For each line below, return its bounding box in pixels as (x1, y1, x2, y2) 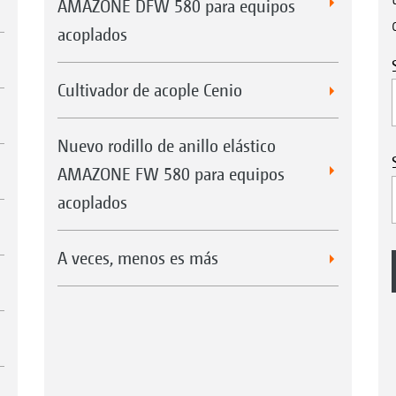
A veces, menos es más (57, 247, 218, 268)
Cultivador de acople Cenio (57, 79, 242, 100)
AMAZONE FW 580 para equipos (57, 163, 285, 184)
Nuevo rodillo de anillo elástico (57, 134, 276, 156)
